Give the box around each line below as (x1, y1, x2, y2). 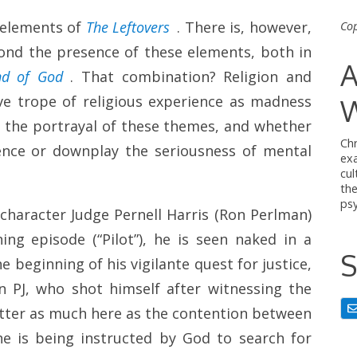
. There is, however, (177, 18, 312, 37)
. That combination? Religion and (70, 67, 312, 87)
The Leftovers (85, 18, 171, 37)
